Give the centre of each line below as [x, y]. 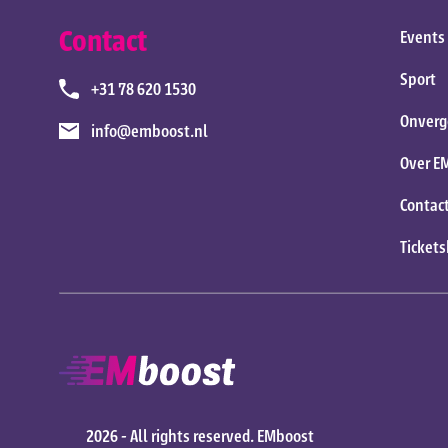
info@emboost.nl [150, 130]
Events [422, 36]
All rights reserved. [194, 435]
